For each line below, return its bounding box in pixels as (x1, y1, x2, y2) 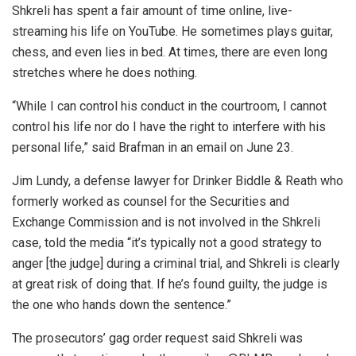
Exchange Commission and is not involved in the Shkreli (12, 215, 320, 230)
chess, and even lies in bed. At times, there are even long (12, 44, 327, 60)
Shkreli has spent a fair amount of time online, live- (12, 3, 292, 19)
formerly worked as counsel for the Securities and (12, 194, 289, 210)
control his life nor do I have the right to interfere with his (12, 119, 326, 135)
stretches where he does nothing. (12, 65, 197, 81)
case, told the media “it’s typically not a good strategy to (12, 235, 322, 251)
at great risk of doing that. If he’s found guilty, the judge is (12, 277, 327, 292)
